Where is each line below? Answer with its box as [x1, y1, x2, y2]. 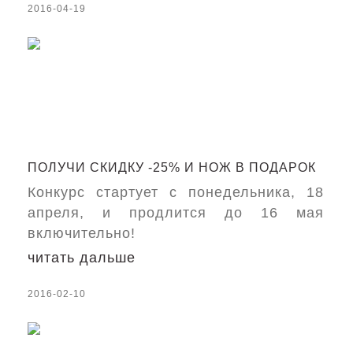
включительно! [28, 225, 136, 241]
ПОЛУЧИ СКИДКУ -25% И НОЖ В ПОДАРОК [28, 161, 316, 174]
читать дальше [28, 250, 136, 266]
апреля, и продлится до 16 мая [28, 205, 325, 221]
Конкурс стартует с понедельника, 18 [28, 184, 325, 200]
